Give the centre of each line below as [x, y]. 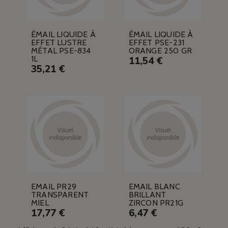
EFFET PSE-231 [156, 42]
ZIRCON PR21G [156, 203]
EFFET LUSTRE [59, 42]
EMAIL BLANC [154, 187]
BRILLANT [147, 195]
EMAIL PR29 [53, 187]
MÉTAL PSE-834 [61, 50]
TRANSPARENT [60, 195]
